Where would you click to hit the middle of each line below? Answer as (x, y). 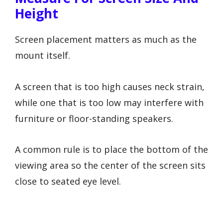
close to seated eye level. (68, 181)
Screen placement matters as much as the (106, 40)
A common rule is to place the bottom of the (111, 150)
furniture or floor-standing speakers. (94, 118)
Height (37, 14)
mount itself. (43, 56)
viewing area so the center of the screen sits (110, 166)
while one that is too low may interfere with (109, 102)
